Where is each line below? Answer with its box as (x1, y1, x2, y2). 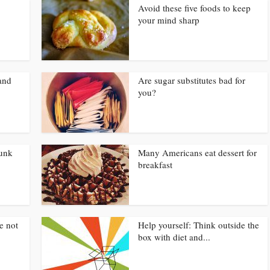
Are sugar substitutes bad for (138, 74, 245, 86)
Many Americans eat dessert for (138, 146, 257, 159)
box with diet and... (138, 231, 210, 243)
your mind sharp (138, 14, 199, 26)
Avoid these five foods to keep (138, 2, 251, 14)
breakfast (138, 159, 172, 171)
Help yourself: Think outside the (138, 219, 259, 231)
